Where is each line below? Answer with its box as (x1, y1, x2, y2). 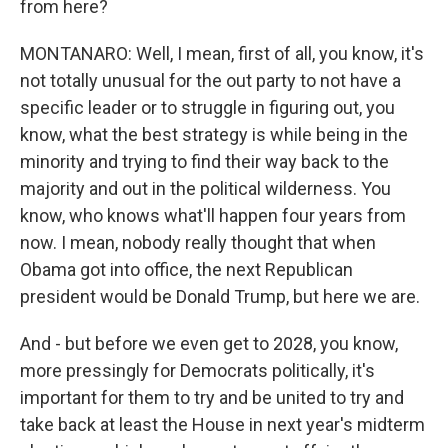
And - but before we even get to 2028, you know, (20, 333, 398, 354)
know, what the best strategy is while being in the (20, 124, 408, 145)
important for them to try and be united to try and (20, 387, 404, 408)
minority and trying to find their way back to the (20, 151, 389, 172)
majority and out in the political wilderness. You (20, 178, 391, 199)
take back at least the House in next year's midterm (20, 414, 425, 435)
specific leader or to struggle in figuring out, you (20, 97, 395, 118)
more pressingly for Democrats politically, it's (20, 360, 375, 381)
